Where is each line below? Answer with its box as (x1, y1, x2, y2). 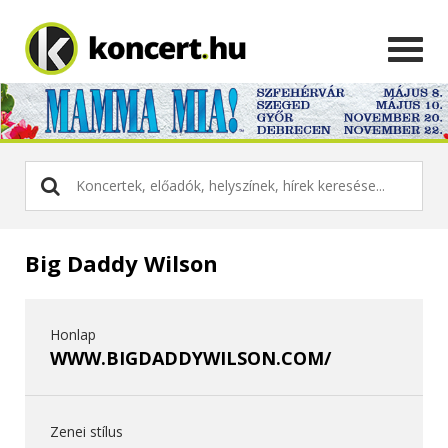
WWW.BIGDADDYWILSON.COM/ (50, 345, 331, 370)
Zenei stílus (50, 421, 123, 441)
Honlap (50, 324, 96, 344)
